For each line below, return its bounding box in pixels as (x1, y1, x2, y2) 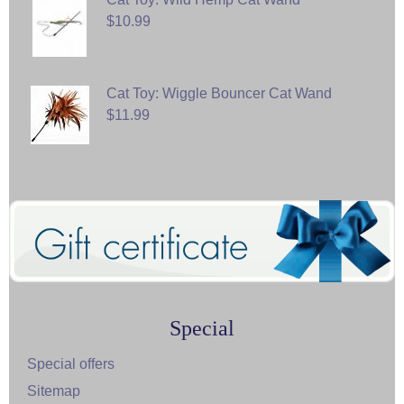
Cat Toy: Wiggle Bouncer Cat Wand (106, 86, 332, 102)
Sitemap (27, 382, 80, 399)
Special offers (27, 355, 115, 372)
